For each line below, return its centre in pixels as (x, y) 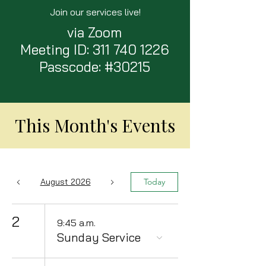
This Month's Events (95, 125)
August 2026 (65, 182)
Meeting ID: (56, 50)
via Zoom (94, 32)
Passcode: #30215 (94, 67)
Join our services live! (95, 12)
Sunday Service (99, 237)
